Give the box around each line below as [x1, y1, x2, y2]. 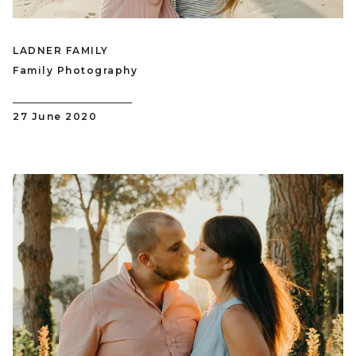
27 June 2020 [13, 110, 97, 122]
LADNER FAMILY [13, 44, 109, 56]
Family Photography [13, 64, 137, 76]
